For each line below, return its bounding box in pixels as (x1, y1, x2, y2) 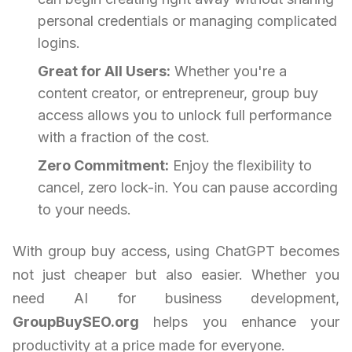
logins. (38, 34, 80, 51)
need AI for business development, (13, 289, 339, 306)
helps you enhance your (139, 313, 339, 330)
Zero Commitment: (38, 156, 169, 174)
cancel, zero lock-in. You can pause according (38, 178, 338, 196)
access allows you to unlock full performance (38, 106, 332, 123)
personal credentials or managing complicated (38, 12, 337, 29)
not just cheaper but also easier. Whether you (13, 266, 339, 283)
